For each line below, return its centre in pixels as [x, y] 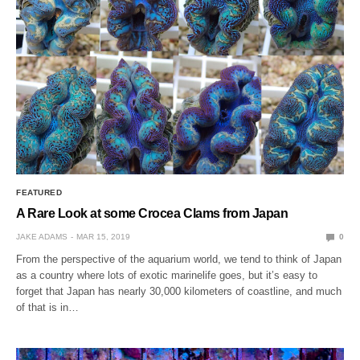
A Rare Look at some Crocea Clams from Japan [152, 214]
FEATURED [39, 193]
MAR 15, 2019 [103, 237]
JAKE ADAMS [42, 237]
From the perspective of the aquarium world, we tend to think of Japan [179, 260]
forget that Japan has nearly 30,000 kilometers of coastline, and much [179, 292]
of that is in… [48, 308]
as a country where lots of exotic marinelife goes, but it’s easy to [167, 276]
